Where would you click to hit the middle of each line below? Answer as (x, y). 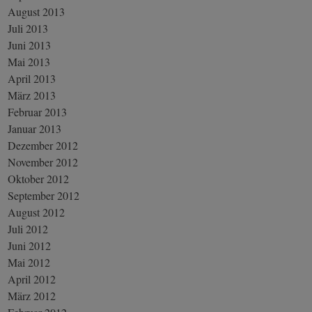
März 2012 (32, 295)
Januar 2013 (35, 128)
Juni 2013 (30, 45)
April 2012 (32, 279)
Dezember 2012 (43, 145)
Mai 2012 (29, 262)
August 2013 (37, 11)
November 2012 (43, 162)
